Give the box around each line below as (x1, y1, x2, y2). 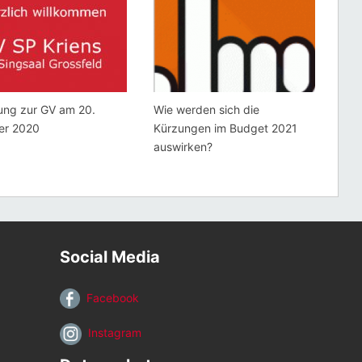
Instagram (81, 326, 141, 340)
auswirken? (153, 140, 213, 154)
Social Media (59, 247, 160, 267)
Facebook (79, 291, 139, 305)
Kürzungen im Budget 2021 (153, 121, 297, 136)
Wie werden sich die (153, 103, 259, 117)
